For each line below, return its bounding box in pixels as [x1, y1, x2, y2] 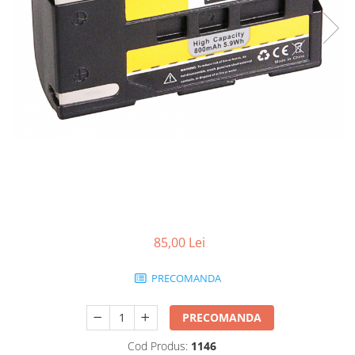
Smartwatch [12, 10, 77, 25]
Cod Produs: [127, 338, 188, 353]
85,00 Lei [153, 233, 205, 251]
